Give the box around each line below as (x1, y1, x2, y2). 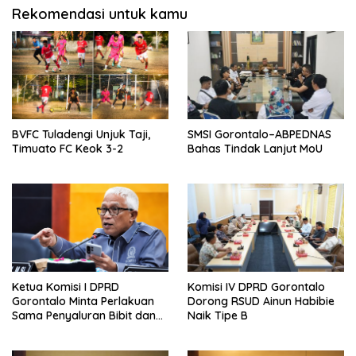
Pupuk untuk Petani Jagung (12, 322, 157, 337)
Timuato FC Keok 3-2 (12, 141, 123, 156)
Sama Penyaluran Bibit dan (12, 308, 156, 323)
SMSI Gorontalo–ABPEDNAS (188, 127, 331, 141)
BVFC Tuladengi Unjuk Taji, (12, 127, 150, 141)
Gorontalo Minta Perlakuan (12, 293, 154, 308)
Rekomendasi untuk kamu (12, 5, 188, 24)
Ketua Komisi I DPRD (12, 279, 119, 294)
